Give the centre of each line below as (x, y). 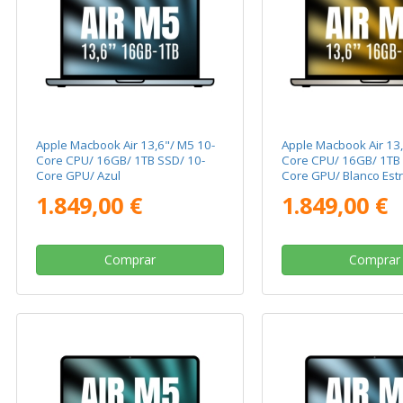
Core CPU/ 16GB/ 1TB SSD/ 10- (121, 161)
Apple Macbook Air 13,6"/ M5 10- (126, 145)
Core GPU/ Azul (79, 176)
